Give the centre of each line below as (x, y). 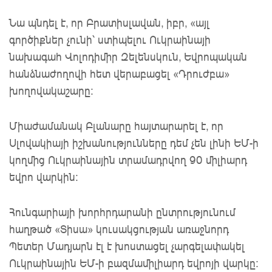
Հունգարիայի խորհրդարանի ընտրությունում (122, 212)
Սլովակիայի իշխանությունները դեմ (100, 142)
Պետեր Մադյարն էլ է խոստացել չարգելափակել (127, 246)
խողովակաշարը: (51, 90)
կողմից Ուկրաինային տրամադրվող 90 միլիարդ (128, 159)
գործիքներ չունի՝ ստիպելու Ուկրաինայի (110, 39)
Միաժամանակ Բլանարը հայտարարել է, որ (116, 125)
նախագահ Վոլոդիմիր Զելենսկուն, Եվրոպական (128, 56)
